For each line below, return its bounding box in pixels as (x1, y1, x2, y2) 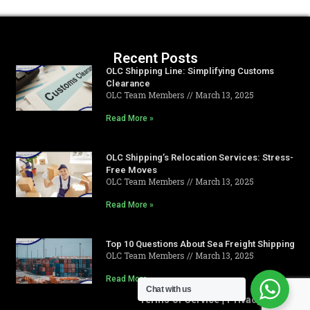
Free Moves (105, 164, 157, 175)
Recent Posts (113, 49, 199, 66)
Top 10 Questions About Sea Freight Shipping (105, 238, 295, 249)
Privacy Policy (227, 294, 293, 306)
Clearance (105, 77, 150, 89)
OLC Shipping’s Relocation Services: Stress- (105, 152, 293, 163)
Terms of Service (139, 294, 219, 306)
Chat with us (146, 284, 192, 294)
